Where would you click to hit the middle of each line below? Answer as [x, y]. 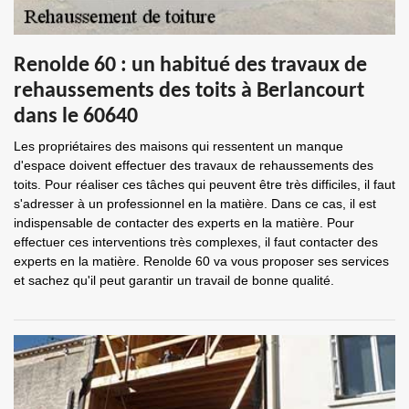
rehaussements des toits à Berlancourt [189, 91]
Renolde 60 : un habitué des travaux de [190, 66]
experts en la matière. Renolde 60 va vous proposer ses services [201, 261]
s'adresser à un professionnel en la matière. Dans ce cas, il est [195, 204]
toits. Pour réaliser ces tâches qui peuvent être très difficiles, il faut [204, 184]
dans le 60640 [76, 117]
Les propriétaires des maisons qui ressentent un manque [178, 146]
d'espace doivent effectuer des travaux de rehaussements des [194, 165]
